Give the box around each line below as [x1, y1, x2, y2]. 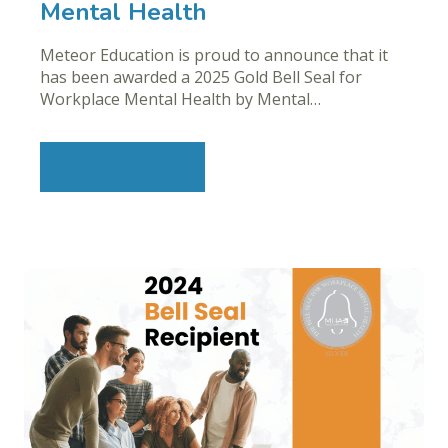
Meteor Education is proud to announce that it [40, 44, 388, 67]
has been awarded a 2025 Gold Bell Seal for [40, 66, 362, 89]
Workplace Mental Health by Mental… [40, 88, 321, 111]
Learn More [79, 156, 166, 179]
